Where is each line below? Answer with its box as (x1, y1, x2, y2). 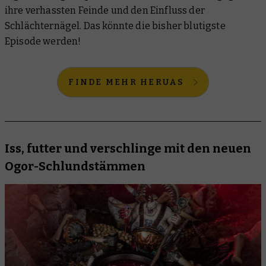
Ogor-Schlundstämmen (5, 159, 145, 173)
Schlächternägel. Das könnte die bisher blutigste (5, 20, 226, 31)
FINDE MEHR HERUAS (68, 77, 184, 87)
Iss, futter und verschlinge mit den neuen (5, 141, 251, 156)
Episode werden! (5, 35, 81, 47)
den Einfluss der (129, 4, 205, 16)
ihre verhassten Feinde (5, 4, 111, 16)
